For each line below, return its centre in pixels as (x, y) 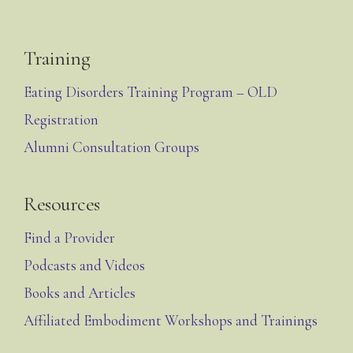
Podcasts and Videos (84, 265)
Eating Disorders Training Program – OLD (150, 91)
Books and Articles (80, 292)
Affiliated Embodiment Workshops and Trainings (171, 320)
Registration (61, 119)
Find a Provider (69, 237)
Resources (62, 203)
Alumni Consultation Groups (111, 147)
